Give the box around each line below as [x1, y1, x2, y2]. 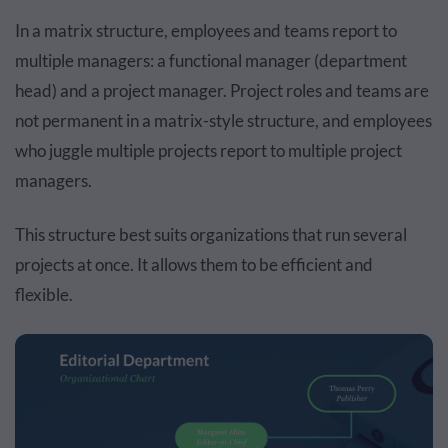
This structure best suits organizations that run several [15, 224, 407, 245]
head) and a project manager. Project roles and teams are [15, 80, 429, 101]
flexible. [15, 284, 73, 305]
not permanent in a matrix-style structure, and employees [15, 110, 432, 131]
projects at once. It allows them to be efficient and [15, 254, 373, 275]
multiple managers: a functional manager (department [15, 50, 407, 71]
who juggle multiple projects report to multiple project [15, 140, 402, 161]
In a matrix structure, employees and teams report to [15, 20, 397, 41]
